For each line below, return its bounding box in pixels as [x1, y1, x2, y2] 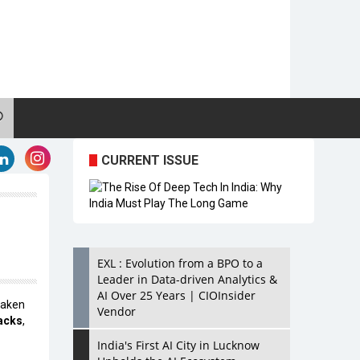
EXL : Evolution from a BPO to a [97, 256, 263, 271]
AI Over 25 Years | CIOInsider [97, 288, 256, 303]
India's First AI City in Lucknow [97, 337, 260, 353]
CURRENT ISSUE [101, 153, 198, 168]
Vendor [97, 304, 136, 319]
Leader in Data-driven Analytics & [97, 272, 277, 287]
